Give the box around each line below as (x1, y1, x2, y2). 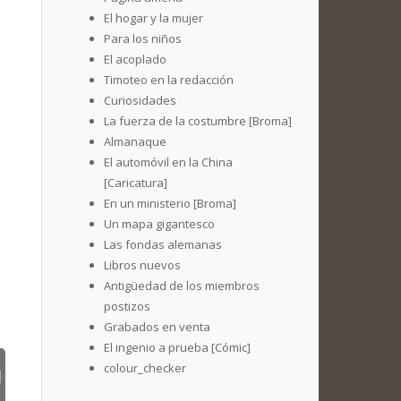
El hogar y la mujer (104, 10, 203, 26)
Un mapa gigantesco (104, 216, 215, 232)
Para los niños (104, 30, 182, 47)
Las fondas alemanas (104, 236, 222, 252)
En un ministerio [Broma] (104, 195, 236, 211)
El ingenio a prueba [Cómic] (104, 339, 251, 355)
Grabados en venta (104, 319, 210, 335)
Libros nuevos (104, 257, 181, 273)
